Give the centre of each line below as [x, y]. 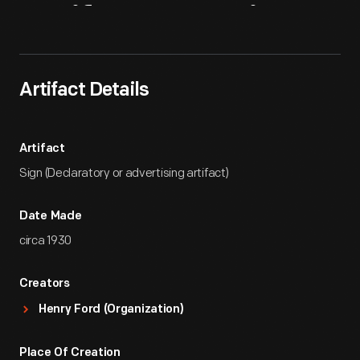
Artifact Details [84, 91]
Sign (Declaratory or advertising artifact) [124, 173]
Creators [45, 284]
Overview [229, 24]
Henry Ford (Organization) [111, 310]
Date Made [51, 217]
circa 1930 [45, 241]
